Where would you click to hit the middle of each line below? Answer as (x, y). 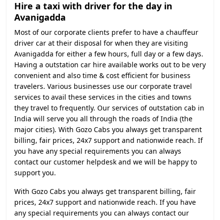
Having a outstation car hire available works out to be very (110, 65)
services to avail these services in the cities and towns (103, 97)
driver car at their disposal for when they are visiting (101, 43)
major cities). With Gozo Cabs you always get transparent (108, 129)
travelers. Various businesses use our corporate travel (103, 86)
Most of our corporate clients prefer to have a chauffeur (106, 32)
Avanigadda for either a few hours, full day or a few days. (109, 54)
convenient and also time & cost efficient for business (102, 75)
